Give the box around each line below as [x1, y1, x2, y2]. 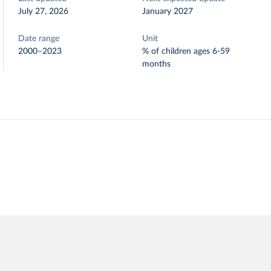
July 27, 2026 [18, 7, 69, 16]
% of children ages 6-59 [142, 47, 230, 56]
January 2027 [142, 7, 194, 16]
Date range [18, 34, 60, 43]
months [142, 60, 171, 68]
